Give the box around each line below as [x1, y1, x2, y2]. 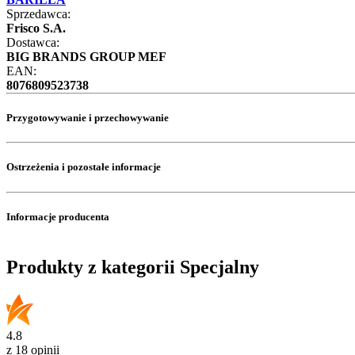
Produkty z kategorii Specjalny [6, 256, 259, 277]
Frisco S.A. [6, 21, 66, 35]
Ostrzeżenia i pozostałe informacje [6, 161, 161, 174]
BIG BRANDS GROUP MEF [6, 49, 166, 63]
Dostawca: [6, 35, 59, 49]
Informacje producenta [6, 210, 109, 223]
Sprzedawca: [6, 6, 71, 21]
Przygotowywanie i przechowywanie [6, 111, 169, 124]
